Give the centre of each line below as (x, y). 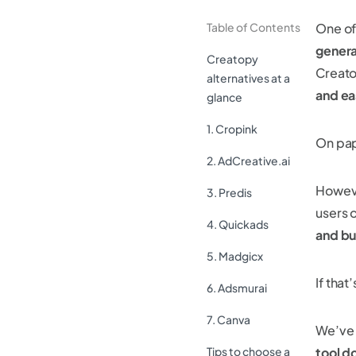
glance (224, 97)
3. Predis (229, 192)
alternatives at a (248, 78)
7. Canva (228, 319)
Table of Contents (253, 27)
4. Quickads (238, 224)
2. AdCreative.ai (248, 161)
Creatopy (232, 59)
